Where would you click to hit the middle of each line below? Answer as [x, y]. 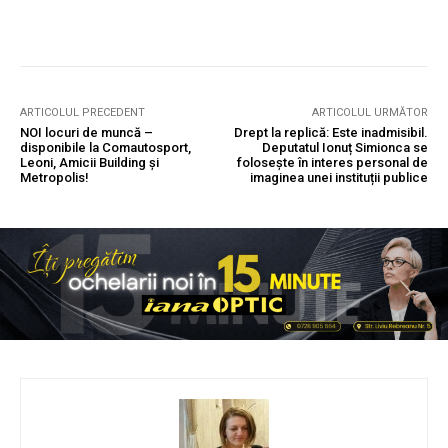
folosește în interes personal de [332, 162]
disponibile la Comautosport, [105, 147]
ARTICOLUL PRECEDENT [82, 112]
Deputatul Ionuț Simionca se [344, 147]
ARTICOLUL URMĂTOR [369, 112]
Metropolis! [54, 177]
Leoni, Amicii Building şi [89, 162]
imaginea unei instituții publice [338, 177]
